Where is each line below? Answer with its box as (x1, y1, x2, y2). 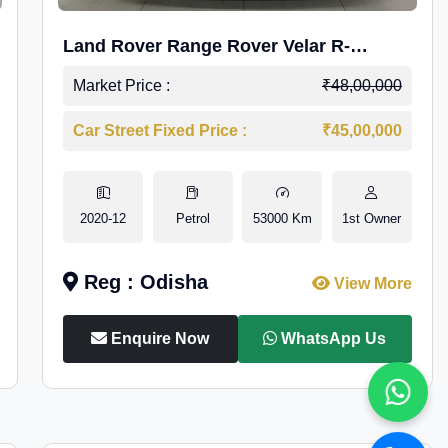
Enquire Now (107, 330, 210, 347)
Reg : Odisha (78, 271, 209, 293)
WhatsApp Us (277, 330, 387, 347)
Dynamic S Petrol (63, 66, 212, 86)
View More (329, 275, 412, 292)
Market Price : (73, 77, 171, 94)
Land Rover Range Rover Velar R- (63, 36, 351, 56)
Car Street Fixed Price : (73, 122, 248, 139)
